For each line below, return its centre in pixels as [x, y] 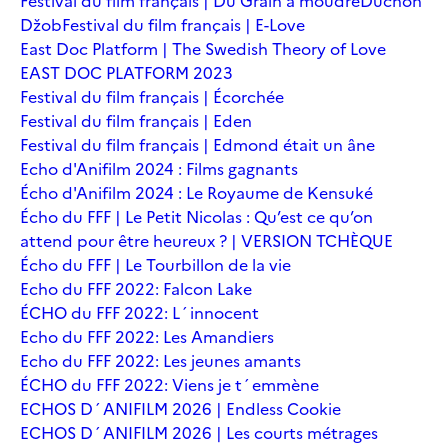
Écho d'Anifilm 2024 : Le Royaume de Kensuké [196, 192]
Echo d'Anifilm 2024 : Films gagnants [159, 168]
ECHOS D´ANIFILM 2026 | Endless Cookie [180, 408]
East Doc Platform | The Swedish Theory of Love [203, 48]
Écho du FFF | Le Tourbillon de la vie [155, 264]
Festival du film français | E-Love [183, 24]
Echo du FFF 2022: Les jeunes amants [160, 360]
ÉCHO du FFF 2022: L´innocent [139, 312]
